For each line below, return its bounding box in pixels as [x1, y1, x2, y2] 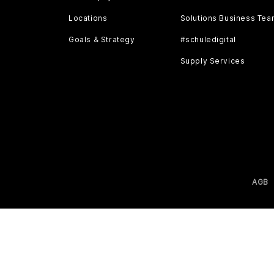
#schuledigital [180, 35, 236, 44]
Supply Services [180, 56, 245, 65]
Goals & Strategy [68, 35, 135, 44]
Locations [68, 13, 108, 23]
